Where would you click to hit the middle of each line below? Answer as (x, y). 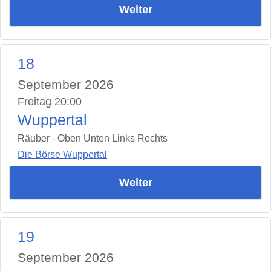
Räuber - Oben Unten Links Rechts (93, 139)
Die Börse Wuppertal (62, 154)
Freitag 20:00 (50, 102)
